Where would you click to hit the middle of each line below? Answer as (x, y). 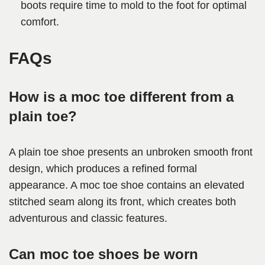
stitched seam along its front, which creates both (122, 202)
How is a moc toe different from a (121, 97)
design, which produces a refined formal (103, 169)
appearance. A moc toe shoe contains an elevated (127, 185)
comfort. (40, 22)
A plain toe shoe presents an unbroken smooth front (131, 152)
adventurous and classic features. (88, 219)
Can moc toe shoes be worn (104, 254)
